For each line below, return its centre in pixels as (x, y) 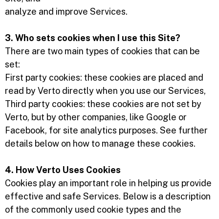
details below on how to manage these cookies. (100, 143)
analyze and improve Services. (66, 11)
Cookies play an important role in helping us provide (108, 183)
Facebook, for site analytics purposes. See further (106, 130)
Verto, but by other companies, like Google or (96, 117)
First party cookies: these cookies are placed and (104, 77)
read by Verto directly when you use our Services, (105, 91)
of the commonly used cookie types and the (93, 209)
